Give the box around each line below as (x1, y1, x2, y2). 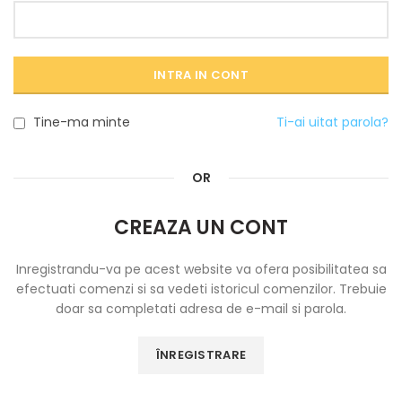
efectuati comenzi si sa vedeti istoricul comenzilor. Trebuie (15, 280, 387, 298)
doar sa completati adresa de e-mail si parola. (56, 300, 346, 318)
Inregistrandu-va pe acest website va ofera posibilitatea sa (15, 260, 387, 278)
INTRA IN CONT (153, 66, 249, 83)
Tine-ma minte (33, 113, 130, 131)
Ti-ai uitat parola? (276, 113, 389, 131)
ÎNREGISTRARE (155, 346, 247, 363)
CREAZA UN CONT (114, 214, 288, 241)
